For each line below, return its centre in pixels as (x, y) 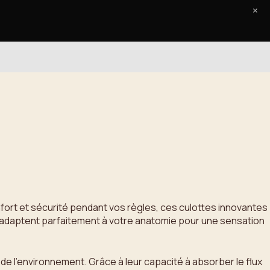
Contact (142, 36)
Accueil (33, 36)
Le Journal (86, 36)
